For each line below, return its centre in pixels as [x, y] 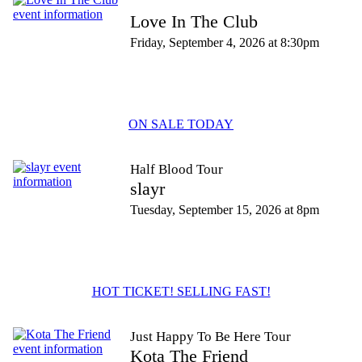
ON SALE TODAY [181, 124]
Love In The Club [194, 21]
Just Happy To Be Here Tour [210, 337]
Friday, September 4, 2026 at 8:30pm [225, 42]
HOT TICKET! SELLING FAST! [181, 291]
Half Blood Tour [177, 169]
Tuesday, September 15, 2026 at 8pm [225, 210]
